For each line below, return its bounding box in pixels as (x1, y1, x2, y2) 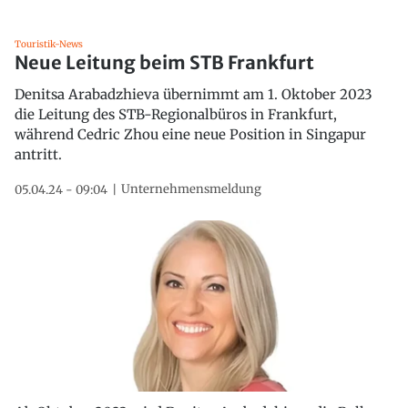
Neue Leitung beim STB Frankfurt (15, 51, 314, 75)
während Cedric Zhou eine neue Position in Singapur (15, 126, 366, 144)
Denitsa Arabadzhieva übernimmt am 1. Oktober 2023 (15, 86, 372, 104)
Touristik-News (15, 38, 83, 51)
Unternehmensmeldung (121, 181, 261, 198)
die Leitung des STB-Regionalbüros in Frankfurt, (15, 106, 337, 124)
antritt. (15, 146, 62, 164)
